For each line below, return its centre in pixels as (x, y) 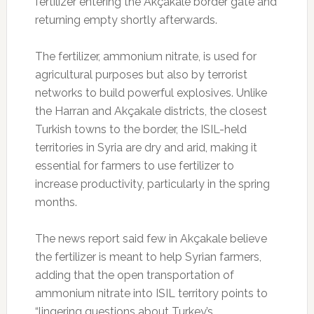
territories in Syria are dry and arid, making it (146, 147)
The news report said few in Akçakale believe (151, 238)
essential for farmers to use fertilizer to (134, 165)
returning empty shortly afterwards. (126, 20)
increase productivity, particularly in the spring (152, 184)
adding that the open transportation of (134, 275)
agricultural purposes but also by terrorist (141, 74)
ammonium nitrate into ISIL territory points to (151, 293)
